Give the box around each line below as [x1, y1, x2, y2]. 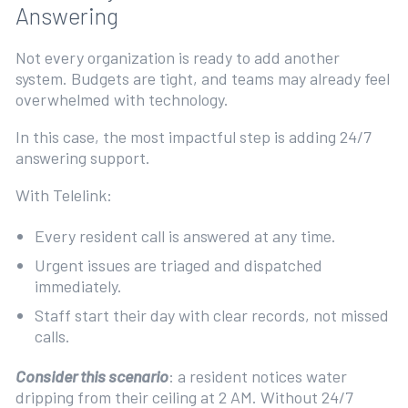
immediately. [35, 275, 127, 296]
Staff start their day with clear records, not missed [35, 304, 390, 325]
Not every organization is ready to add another [15, 47, 340, 68]
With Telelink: [15, 185, 116, 206]
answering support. [15, 148, 154, 168]
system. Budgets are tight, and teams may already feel [15, 68, 390, 89]
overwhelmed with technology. [15, 89, 232, 110]
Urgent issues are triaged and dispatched [35, 254, 323, 275]
